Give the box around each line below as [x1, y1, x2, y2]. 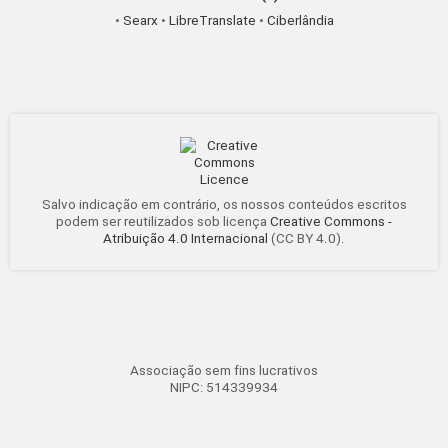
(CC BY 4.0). [268, 231, 345, 247]
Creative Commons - [270, 214, 392, 230]
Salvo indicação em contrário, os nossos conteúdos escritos [41, 197, 407, 213]
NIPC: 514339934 [170, 380, 278, 396]
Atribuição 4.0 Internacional [103, 231, 268, 247]
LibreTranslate [168, 13, 256, 29]
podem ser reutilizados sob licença [56, 214, 270, 230]
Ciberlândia [266, 13, 334, 29]
